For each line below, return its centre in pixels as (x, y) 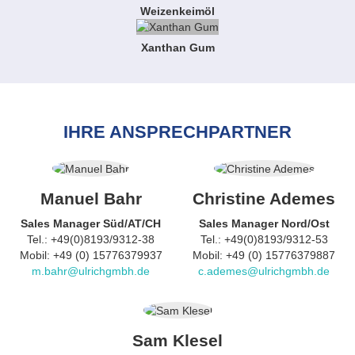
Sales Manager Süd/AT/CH (91, 223)
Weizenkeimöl (177, 11)
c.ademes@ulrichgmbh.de (264, 271)
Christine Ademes (264, 199)
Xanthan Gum (177, 47)
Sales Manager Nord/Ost (264, 223)
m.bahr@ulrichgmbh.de (91, 271)
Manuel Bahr (91, 199)
